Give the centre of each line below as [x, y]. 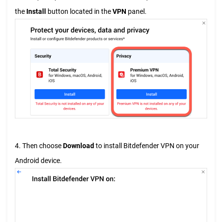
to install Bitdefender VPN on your [147, 145]
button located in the [79, 12]
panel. [137, 12]
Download [79, 145]
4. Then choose [39, 145]
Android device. [38, 160]
